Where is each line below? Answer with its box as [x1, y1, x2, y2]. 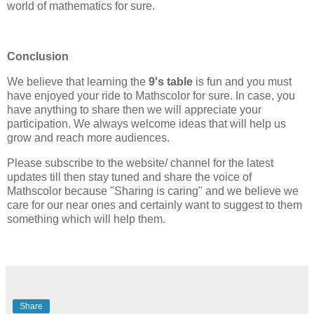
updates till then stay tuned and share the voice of [7, 170, 252, 183]
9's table [149, 75, 193, 88]
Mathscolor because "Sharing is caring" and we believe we [7, 184, 299, 197]
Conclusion [7, 50, 69, 63]
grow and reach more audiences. [7, 131, 170, 144]
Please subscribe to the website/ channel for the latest [7, 156, 273, 169]
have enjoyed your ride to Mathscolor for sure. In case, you [7, 89, 295, 102]
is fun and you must [193, 75, 292, 88]
